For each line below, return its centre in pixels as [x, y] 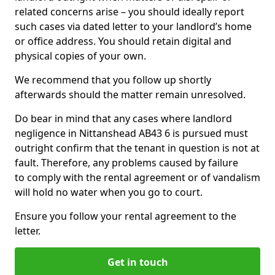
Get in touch [137, 262]
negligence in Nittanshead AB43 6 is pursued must [131, 133]
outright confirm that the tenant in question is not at [137, 148]
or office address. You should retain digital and [123, 41]
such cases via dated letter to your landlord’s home [133, 26]
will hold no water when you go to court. [109, 192]
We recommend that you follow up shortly [113, 80]
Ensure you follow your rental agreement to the [126, 216]
